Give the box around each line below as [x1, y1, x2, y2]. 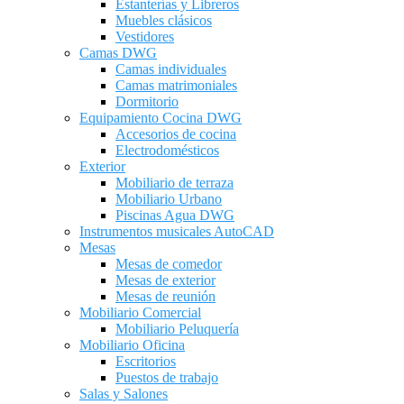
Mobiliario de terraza [115, 175, 234, 190]
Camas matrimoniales [115, 78, 237, 93]
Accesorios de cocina [115, 126, 236, 142]
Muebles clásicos [115, 13, 212, 28]
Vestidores [115, 29, 174, 44]
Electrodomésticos [115, 142, 219, 158]
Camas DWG [79, 45, 157, 60]
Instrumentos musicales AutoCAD [79, 224, 274, 239]
